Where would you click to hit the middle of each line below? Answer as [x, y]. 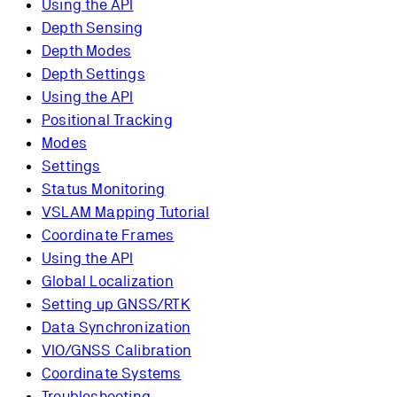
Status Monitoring [104, 188]
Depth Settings [93, 73]
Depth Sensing [93, 27]
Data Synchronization [116, 327]
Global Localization [108, 280]
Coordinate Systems [112, 373]
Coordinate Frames [108, 234]
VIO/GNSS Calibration [117, 350]
